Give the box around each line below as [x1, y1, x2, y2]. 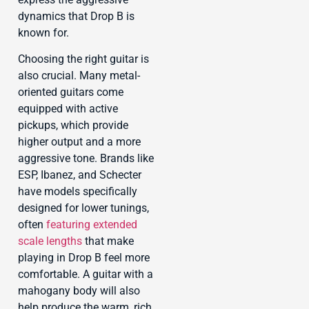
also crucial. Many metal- [18, 69, 140, 83]
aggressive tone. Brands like [18, 152, 154, 166]
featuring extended [46, 218, 137, 232]
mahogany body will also [18, 284, 140, 298]
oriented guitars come [18, 86, 123, 99]
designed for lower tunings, [18, 201, 149, 215]
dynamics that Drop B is [18, 9, 134, 23]
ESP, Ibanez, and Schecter [18, 168, 141, 182]
